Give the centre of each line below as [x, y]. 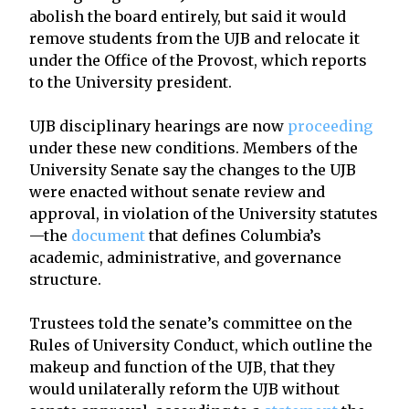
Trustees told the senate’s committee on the [191, 323]
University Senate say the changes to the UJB [193, 169]
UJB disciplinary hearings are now [158, 126]
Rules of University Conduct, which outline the [201, 345]
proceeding [330, 126]
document [108, 235]
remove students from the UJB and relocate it [194, 38]
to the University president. [131, 82]
